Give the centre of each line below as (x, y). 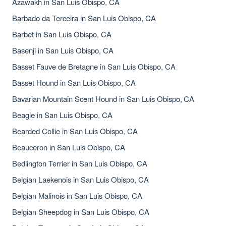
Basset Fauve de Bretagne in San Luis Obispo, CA (94, 66)
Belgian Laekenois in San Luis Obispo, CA (80, 179)
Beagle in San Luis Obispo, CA (62, 115)
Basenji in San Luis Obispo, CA (63, 50)
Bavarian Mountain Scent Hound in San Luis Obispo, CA (103, 99)
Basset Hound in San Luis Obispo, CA (74, 82)
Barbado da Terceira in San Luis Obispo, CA (84, 18)
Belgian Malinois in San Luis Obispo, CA (77, 195)
